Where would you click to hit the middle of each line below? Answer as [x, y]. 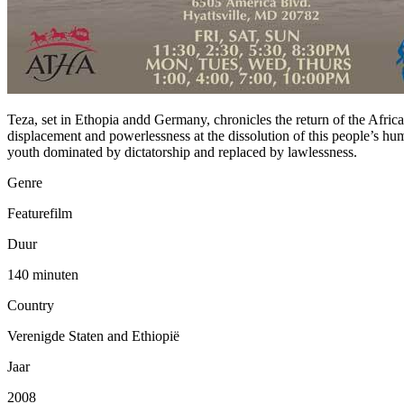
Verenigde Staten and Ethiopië [93, 335]
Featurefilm [40, 213]
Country [31, 305]
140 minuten [43, 274]
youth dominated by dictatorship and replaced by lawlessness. [184, 151]
